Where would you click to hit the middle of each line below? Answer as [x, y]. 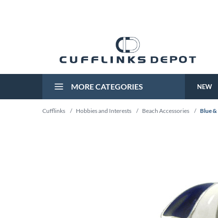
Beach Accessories [166, 111]
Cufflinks [54, 111]
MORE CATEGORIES [106, 86]
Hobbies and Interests [104, 111]
